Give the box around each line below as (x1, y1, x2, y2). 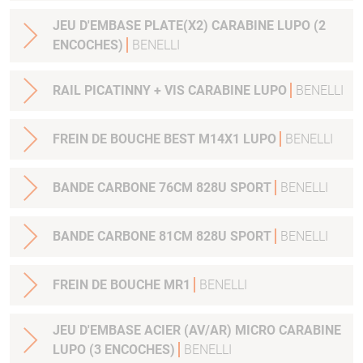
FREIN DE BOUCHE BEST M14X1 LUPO (164, 131, 280, 147)
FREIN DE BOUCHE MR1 (53, 277, 194, 293)
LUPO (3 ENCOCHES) (53, 342, 178, 358)
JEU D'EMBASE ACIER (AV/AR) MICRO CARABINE (53, 322, 279, 339)
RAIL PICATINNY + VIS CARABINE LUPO (53, 83, 290, 99)
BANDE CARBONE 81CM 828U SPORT (53, 228, 275, 245)
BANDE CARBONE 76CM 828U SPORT (53, 180, 275, 196)
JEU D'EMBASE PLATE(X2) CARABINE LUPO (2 (53, 18, 326, 34)
